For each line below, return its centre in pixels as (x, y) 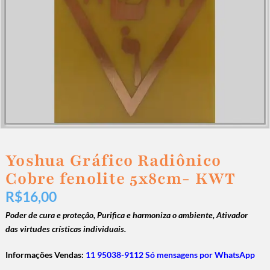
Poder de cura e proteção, (51, 215)
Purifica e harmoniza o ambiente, (156, 215)
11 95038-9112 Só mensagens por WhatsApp (170, 255)
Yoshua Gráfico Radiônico (113, 161)
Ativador (232, 215)
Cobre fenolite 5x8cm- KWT (121, 179)
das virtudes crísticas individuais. (65, 229)
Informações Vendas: (45, 255)
